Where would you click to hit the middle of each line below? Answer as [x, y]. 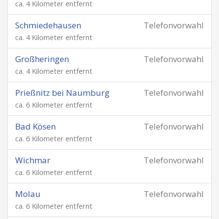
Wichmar [33, 160]
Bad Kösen [35, 126]
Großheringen [42, 59]
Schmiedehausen [48, 25]
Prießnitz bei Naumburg [62, 93]
